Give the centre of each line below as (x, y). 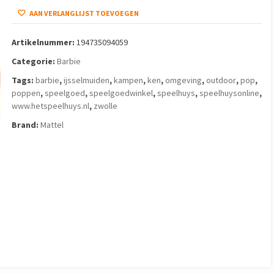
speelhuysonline (229, 93)
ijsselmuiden (86, 80)
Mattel (52, 125)
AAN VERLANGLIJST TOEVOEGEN (83, 13)
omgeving (183, 80)
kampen (128, 80)
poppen (26, 93)
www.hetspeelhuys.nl (50, 106)
